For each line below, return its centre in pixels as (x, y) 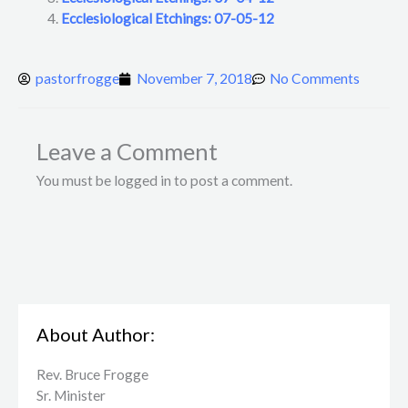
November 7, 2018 (194, 79)
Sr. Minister (71, 396)
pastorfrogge (77, 79)
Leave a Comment (127, 151)
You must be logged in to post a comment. (164, 180)
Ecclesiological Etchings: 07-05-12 (167, 18)
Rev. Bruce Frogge (92, 375)
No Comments (315, 79)
